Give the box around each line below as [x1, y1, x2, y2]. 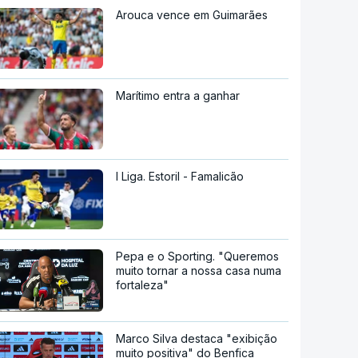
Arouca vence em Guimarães [116, 7, 268, 22]
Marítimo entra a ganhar [116, 88, 241, 102]
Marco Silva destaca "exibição [116, 332, 278, 346]
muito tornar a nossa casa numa [116, 264, 282, 278]
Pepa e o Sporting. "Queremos [116, 249, 280, 264]
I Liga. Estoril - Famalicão [116, 169, 245, 183]
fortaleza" [116, 278, 169, 292]
